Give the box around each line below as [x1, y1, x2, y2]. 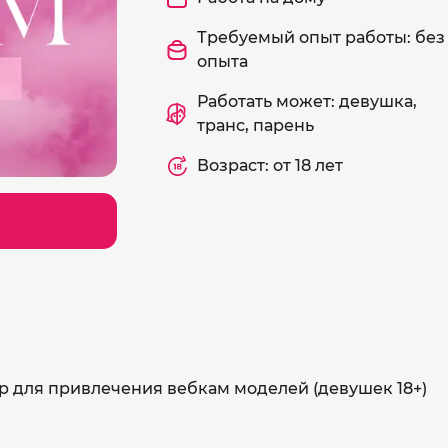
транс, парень [197, 116, 314, 135]
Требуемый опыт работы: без [197, 28, 445, 47]
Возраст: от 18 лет [197, 156, 343, 175]
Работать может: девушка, [197, 92, 417, 111]
